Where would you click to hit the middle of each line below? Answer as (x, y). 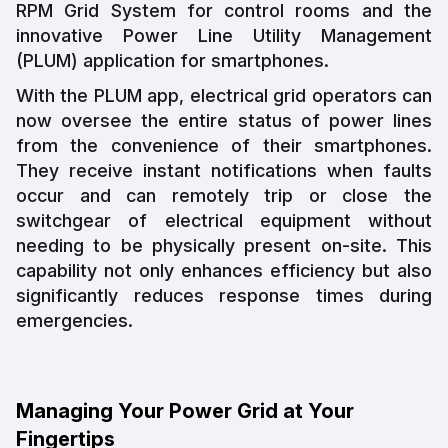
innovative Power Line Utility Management (224, 35)
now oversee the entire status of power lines (224, 120)
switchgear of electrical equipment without (224, 220)
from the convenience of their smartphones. (224, 145)
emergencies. (74, 320)
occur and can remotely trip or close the (224, 195)
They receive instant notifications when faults (224, 170)
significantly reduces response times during (224, 295)
